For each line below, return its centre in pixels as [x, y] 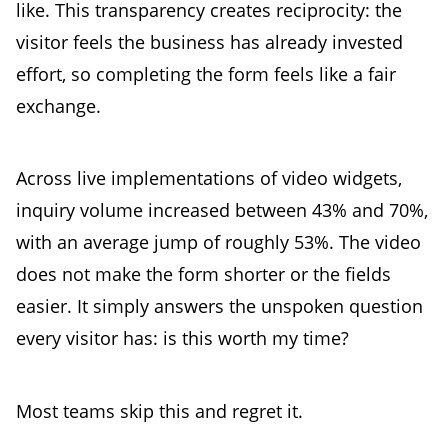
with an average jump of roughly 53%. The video [218, 242]
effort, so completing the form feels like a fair [206, 73]
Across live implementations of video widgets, [209, 178]
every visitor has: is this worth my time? [182, 338]
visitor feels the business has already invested [209, 41]
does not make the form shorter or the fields [203, 274]
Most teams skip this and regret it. [159, 410]
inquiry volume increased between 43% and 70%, [222, 210]
